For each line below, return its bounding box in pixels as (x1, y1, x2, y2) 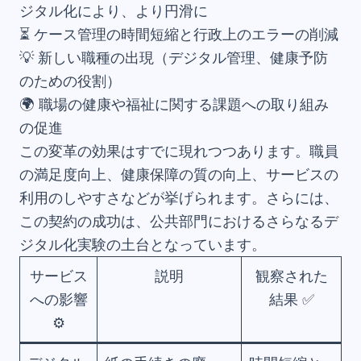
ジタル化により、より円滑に (19, 2, 208, 21)
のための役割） (19, 72, 121, 91)
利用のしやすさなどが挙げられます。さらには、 (19, 189, 338, 208)
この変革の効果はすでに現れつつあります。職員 (19, 142, 338, 161)
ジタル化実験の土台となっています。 (19, 235, 266, 255)
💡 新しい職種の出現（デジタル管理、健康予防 (19, 48, 328, 68)
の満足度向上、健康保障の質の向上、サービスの (19, 165, 338, 185)
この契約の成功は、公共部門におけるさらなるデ (19, 212, 338, 231)
